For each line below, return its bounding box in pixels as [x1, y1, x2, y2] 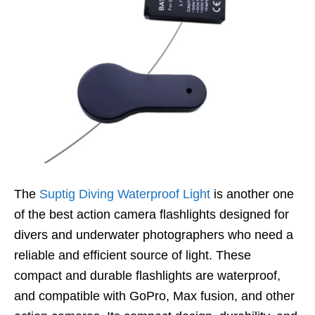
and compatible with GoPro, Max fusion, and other [14, 288, 295, 303]
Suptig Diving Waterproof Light [39, 186, 210, 201]
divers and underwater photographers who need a [14, 227, 293, 242]
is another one [210, 186, 294, 201]
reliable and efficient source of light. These [14, 247, 251, 262]
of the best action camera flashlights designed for [14, 207, 289, 221]
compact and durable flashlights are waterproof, [14, 268, 281, 283]
